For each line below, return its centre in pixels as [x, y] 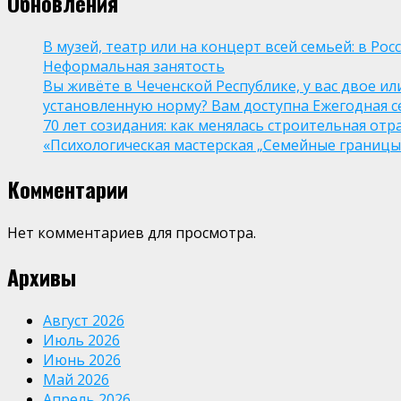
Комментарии [68, 189]
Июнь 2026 [82, 360]
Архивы [42, 277]
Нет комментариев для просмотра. [132, 233]
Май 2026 [76, 380]
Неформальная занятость [134, 67]
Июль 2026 [81, 340]
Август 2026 [84, 320]
